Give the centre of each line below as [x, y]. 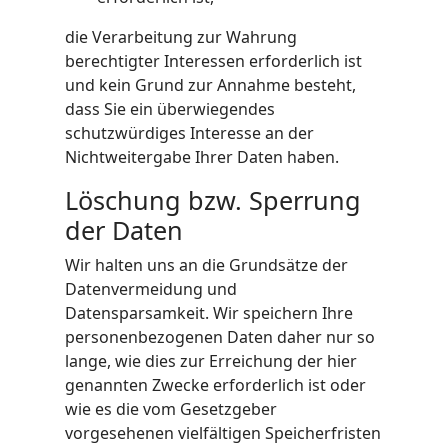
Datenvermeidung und [151, 289]
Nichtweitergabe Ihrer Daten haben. [202, 157]
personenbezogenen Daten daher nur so [220, 337]
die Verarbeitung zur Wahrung [181, 37]
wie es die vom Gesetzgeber [171, 409]
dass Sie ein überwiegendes [170, 109]
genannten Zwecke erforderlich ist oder [215, 385]
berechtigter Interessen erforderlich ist [213, 61]
